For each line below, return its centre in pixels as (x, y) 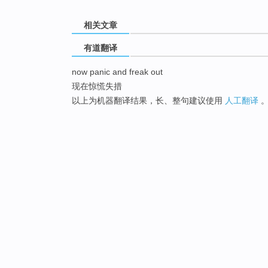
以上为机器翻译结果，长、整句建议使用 (148, 100)
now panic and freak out (117, 71)
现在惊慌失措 (97, 86)
